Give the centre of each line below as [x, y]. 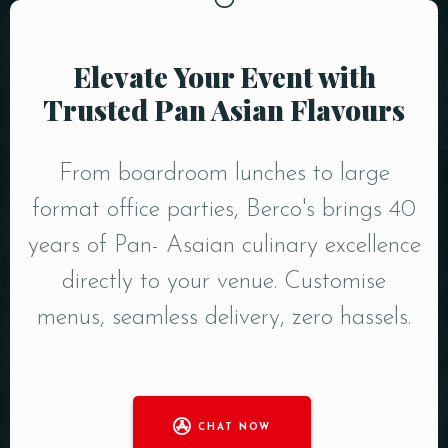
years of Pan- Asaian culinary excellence [224, 246]
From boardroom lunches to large [224, 174]
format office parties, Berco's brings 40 [224, 210]
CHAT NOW [234, 427]
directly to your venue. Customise [224, 282]
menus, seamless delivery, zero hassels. [224, 318]
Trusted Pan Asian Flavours [224, 109]
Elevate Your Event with [224, 76]
